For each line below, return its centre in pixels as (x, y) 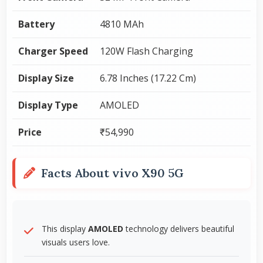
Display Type (48, 105)
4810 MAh (122, 24)
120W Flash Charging (146, 51)
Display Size (46, 78)
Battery (36, 24)
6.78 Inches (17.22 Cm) (148, 78)
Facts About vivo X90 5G (112, 173)
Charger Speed (53, 51)
